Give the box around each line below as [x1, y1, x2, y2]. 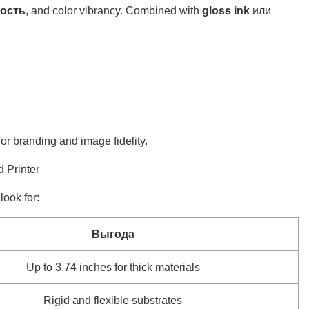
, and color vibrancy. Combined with [25, 5, 202, 17]
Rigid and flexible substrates [43, 295, 183, 306]
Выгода [91, 228, 134, 240]
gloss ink [201, 5, 252, 17]
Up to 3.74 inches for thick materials [26, 261, 200, 273]
